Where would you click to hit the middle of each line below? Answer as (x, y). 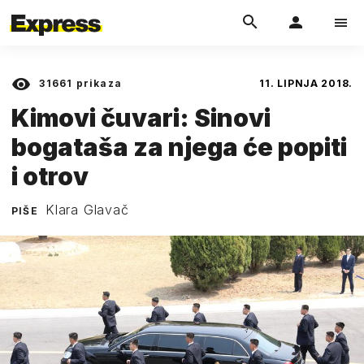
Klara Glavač (87, 209)
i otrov (50, 176)
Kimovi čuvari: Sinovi (141, 117)
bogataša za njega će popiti (179, 147)
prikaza (97, 83)
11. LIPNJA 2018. (306, 83)
